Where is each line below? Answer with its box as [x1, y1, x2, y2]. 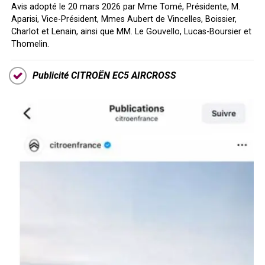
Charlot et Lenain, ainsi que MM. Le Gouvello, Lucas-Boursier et [11, 26, 251, 37]
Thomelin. [11, 38, 49, 49]
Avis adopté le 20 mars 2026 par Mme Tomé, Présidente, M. [11, 1, 240, 12]
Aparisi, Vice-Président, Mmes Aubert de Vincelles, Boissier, [11, 14, 237, 24]
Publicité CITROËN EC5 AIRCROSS [32, 69, 176, 81]
